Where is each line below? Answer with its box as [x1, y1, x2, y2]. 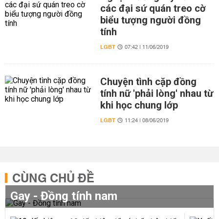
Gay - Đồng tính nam [10, 189, 117, 203]
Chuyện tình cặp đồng [100, 76, 197, 88]
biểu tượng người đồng [100, 14, 201, 26]
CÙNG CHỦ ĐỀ [12, 168, 94, 190]
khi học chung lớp [100, 99, 178, 111]
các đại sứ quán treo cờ [100, 2, 206, 14]
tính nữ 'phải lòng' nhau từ [100, 88, 213, 99]
